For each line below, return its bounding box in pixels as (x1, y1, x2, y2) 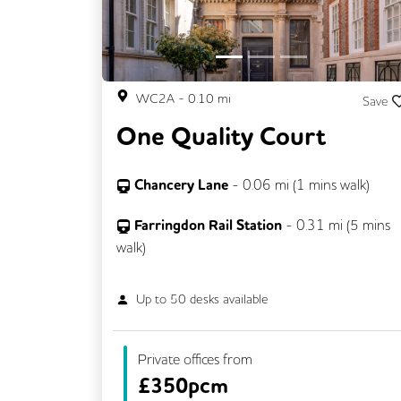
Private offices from (138, 349, 252, 368)
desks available (186, 290, 269, 307)
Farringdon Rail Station (134, 215, 282, 235)
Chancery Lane (134, 175, 232, 194)
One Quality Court (116, 120, 326, 154)
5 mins (350, 215, 390, 234)
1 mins (296, 175, 337, 193)
